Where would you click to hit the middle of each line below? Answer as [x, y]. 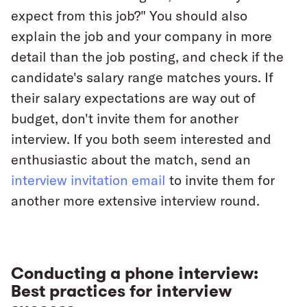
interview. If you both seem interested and [141, 139]
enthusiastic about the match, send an [131, 160]
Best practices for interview [121, 291]
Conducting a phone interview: [135, 273]
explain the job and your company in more [142, 36]
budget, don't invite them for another [125, 119]
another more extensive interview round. [135, 201]
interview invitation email [88, 180]
